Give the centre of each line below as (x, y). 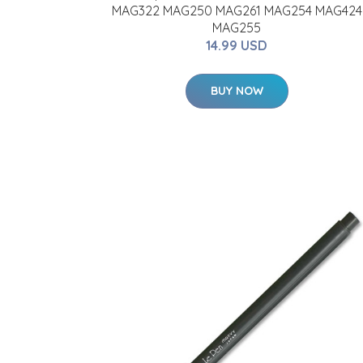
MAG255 (237, 28)
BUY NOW (237, 91)
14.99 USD (237, 45)
